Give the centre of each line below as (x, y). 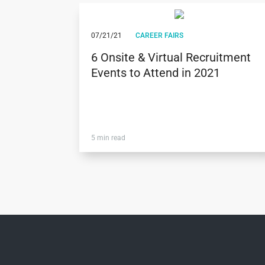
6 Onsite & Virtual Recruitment (171, 58)
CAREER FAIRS (160, 36)
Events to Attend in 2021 (156, 73)
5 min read (109, 138)
